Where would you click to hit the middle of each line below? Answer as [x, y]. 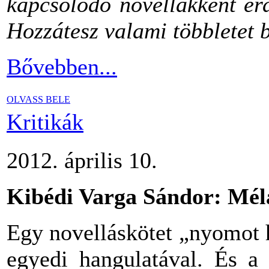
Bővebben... [62, 67]
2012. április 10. [82, 160]
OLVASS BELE [38, 99]
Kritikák [45, 122]
